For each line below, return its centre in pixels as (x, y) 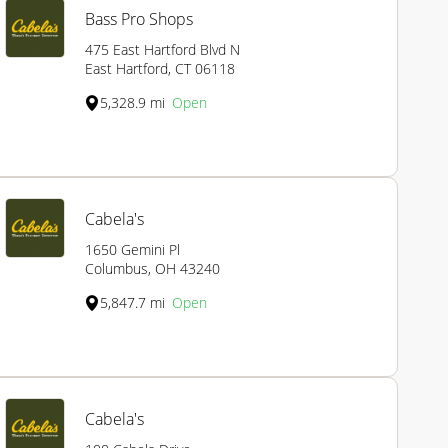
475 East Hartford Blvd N (162, 50)
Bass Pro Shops (139, 19)
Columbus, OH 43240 (152, 269)
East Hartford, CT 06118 (160, 69)
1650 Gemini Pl (132, 250)
